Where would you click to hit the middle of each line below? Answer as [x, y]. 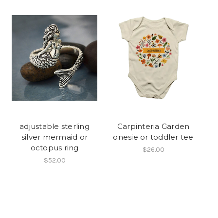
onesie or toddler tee [153, 137]
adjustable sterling [54, 127]
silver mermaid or [54, 137]
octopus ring [54, 148]
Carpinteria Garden [153, 127]
